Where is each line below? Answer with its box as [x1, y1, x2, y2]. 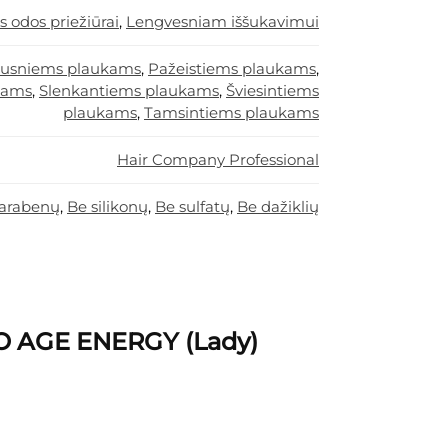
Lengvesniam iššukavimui [126, 12, 319, 32]
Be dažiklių [237, 197, 319, 217]
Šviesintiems [226, 81, 319, 101]
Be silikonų [67, 197, 148, 217]
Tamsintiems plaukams [144, 103, 319, 123]
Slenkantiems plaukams [39, 81, 219, 101]
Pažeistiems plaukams [148, 59, 316, 79]
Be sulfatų [155, 197, 230, 217]
